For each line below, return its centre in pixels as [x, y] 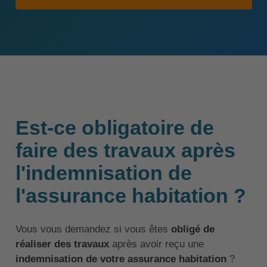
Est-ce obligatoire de [114, 127]
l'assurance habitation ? [131, 195]
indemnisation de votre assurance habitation [121, 259]
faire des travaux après [125, 150]
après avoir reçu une [156, 244]
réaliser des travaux [62, 244]
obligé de [193, 229]
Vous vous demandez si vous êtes [93, 229]
